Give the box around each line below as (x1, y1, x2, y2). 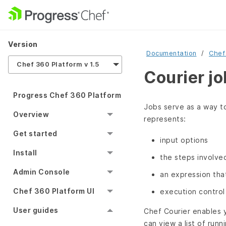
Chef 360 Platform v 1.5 (17, 61, 99, 69)
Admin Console (13, 167, 70, 177)
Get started (13, 129, 58, 138)
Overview (13, 110, 49, 119)
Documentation (146, 49, 197, 57)
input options (160, 136, 208, 145)
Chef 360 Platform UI (13, 187, 94, 196)
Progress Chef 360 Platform (13, 91, 121, 100)
